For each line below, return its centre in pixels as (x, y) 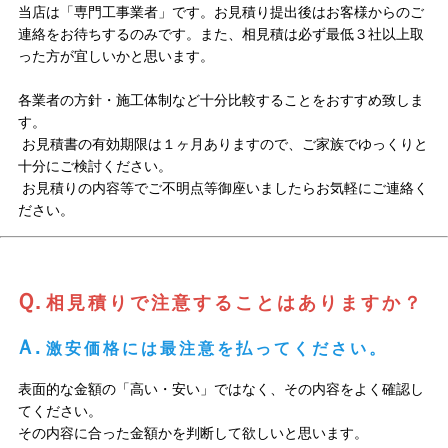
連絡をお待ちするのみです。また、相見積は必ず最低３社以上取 (220, 34)
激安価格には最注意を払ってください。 (216, 349)
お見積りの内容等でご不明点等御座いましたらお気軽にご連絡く (222, 188)
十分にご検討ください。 (94, 166)
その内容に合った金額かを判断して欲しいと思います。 (192, 433)
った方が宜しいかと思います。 (117, 56)
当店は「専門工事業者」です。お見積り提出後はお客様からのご (220, 12)
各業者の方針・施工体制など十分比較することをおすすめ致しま (220, 100)
